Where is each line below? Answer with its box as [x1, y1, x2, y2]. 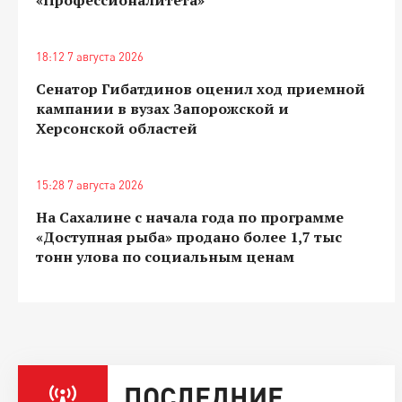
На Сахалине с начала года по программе [36, 206, 344, 227]
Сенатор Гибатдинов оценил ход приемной [36, 78, 365, 99]
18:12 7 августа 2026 [36, 48, 144, 64]
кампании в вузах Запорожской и [36, 98, 289, 118]
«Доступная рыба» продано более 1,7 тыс [36, 226, 342, 247]
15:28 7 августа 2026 [36, 177, 144, 192]
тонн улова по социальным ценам [36, 246, 294, 267]
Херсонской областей [36, 118, 197, 138]
